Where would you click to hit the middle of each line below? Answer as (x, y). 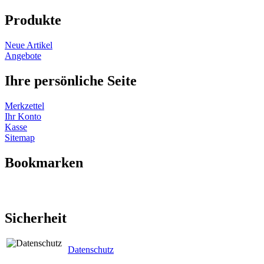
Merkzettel (24, 105)
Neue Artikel (29, 45)
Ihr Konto (23, 116)
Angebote (23, 55)
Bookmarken (44, 162)
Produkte (33, 20)
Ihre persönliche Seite (71, 80)
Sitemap (20, 137)
